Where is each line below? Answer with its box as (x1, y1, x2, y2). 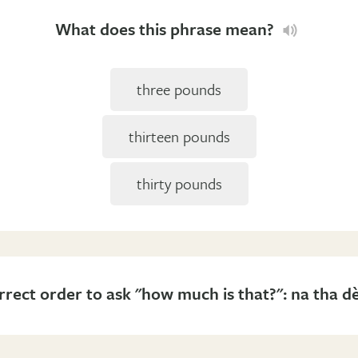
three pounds (137, 78, 221, 101)
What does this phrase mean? (55, 17, 279, 42)
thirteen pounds (128, 125, 230, 148)
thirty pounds (136, 173, 222, 195)
